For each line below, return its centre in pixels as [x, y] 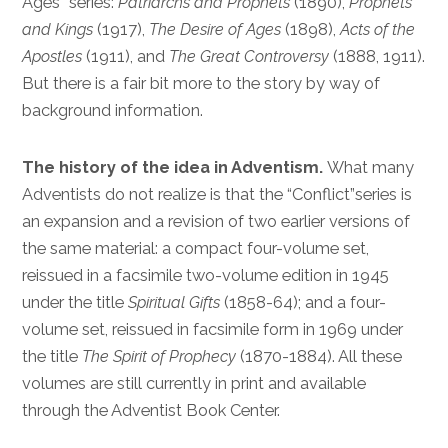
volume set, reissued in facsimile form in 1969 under [213, 329]
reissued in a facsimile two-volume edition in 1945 [206, 275]
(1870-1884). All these [319, 356]
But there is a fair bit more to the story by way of [201, 84]
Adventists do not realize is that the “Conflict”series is [217, 194]
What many [371, 167]
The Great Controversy [249, 57]
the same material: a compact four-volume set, [196, 248]
